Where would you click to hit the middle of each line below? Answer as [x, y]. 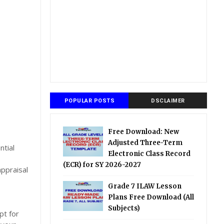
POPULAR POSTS [89, 101]
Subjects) [124, 208]
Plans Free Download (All [151, 197]
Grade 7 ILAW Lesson [145, 186]
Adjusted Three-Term [145, 143]
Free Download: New [144, 132]
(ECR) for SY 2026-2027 [102, 165]
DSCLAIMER [168, 101]
